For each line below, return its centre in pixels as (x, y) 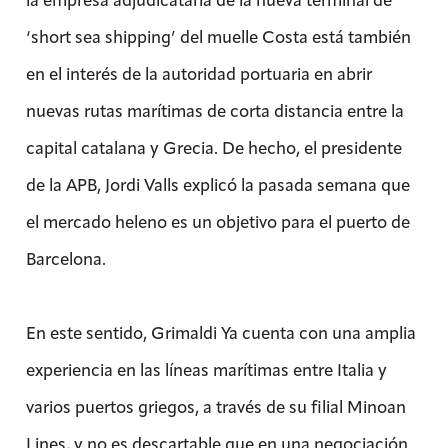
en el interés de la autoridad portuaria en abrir (198, 73)
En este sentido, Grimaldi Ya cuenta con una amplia (220, 332)
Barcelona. (65, 258)
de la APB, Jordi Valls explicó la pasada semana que (217, 184)
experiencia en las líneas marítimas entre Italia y (206, 369)
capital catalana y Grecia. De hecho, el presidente (213, 147)
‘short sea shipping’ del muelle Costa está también (218, 36)
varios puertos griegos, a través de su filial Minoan (215, 406)
